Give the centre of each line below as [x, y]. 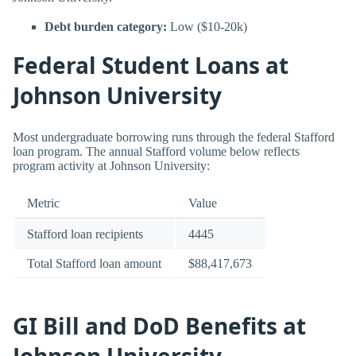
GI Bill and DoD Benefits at [159, 325]
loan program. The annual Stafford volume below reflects [156, 152]
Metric [43, 203]
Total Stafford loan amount [94, 264]
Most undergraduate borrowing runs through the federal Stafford [174, 137]
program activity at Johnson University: [111, 166]
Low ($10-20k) [207, 27]
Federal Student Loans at [151, 65]
